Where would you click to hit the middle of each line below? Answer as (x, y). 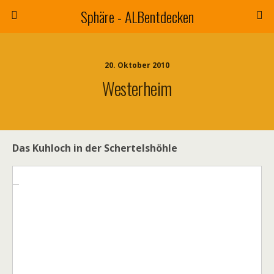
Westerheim (137, 88)
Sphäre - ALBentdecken (137, 17)
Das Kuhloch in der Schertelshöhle (95, 148)
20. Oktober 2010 (137, 65)
